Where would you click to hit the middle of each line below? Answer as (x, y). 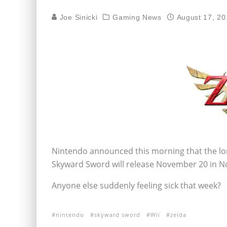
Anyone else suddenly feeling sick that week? (136, 185)
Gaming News (137, 17)
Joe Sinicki (78, 17)
